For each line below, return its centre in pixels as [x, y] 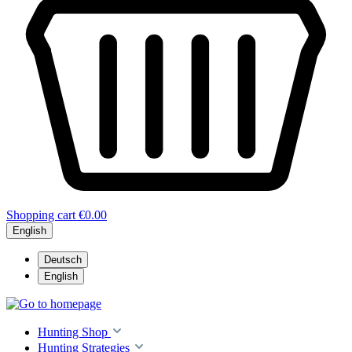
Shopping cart [42, 215]
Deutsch [63, 260]
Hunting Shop [73, 332]
